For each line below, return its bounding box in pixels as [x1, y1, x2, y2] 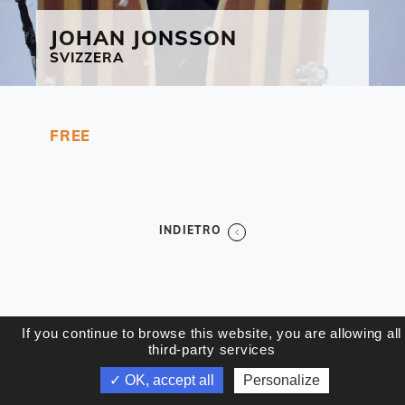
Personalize [242, 372, 320, 388]
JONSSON [132, 24, 237, 52]
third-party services [147, 342, 276, 357]
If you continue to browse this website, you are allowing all [22, 325, 401, 341]
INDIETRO [159, 223, 222, 238]
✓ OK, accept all [109, 372, 215, 388]
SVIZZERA [50, 49, 124, 67]
